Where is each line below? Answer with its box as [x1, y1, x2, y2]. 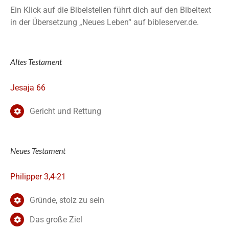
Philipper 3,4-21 [10, 172, 66, 182]
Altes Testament [10, 57, 62, 67]
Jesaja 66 [10, 83, 45, 93]
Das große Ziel [30, 215, 83, 225]
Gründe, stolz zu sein [30, 195, 105, 205]
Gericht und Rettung [30, 106, 102, 117]
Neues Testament [10, 146, 65, 156]
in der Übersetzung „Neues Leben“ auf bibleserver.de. [10, 17, 199, 27]
